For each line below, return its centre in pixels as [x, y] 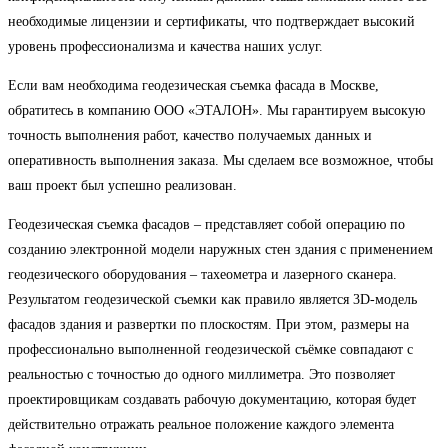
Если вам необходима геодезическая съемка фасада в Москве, [193, 85]
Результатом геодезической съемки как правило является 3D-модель [212, 299]
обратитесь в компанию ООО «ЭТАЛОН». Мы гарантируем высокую [216, 110]
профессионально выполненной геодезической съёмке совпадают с [210, 349]
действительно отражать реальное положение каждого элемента [201, 424]
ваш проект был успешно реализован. [122, 185]
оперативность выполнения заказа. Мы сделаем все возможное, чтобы [220, 160]
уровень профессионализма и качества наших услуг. [165, 46]
